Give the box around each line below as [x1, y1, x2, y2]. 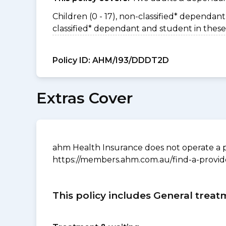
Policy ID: [52, 55, 90, 65]
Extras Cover [36, 89, 133, 107]
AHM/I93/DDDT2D [90, 55, 169, 65]
